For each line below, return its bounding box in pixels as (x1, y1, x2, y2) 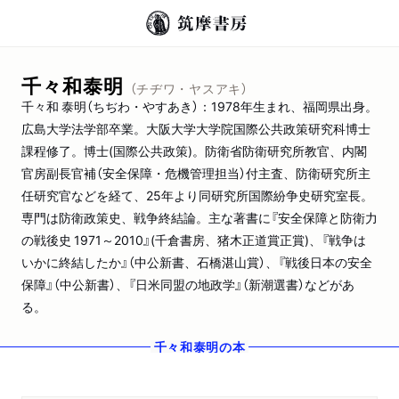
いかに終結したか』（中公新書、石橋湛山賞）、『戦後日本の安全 (21, 253, 372, 271)
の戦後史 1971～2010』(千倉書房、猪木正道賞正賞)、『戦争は (21, 231, 366, 248)
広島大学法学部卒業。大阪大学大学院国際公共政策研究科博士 (21, 119, 370, 137)
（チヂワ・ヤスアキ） (129, 79, 248, 97)
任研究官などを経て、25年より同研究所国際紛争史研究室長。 (21, 186, 373, 204)
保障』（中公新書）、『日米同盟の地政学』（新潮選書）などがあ (21, 275, 354, 293)
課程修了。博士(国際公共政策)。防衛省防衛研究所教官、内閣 (21, 142, 367, 159)
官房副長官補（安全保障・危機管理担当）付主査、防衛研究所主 (21, 164, 370, 182)
